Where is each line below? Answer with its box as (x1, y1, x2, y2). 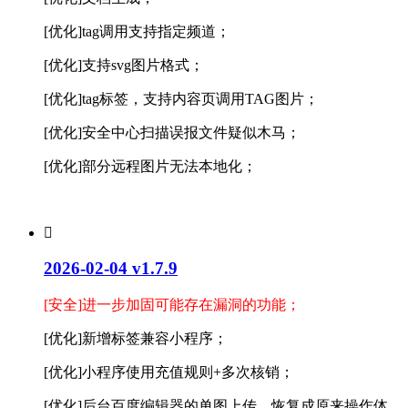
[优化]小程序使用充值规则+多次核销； (44, 364, 294, 381)
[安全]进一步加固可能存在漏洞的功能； (44, 297, 301, 313)
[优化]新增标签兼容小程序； (44, 331, 228, 347)
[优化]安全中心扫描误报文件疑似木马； (44, 124, 301, 140)
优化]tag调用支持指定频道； (48, 23, 230, 39)
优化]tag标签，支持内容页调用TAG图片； (48, 90, 319, 107)
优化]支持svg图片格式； (48, 56, 204, 73)
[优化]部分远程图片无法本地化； (44, 158, 257, 174)
